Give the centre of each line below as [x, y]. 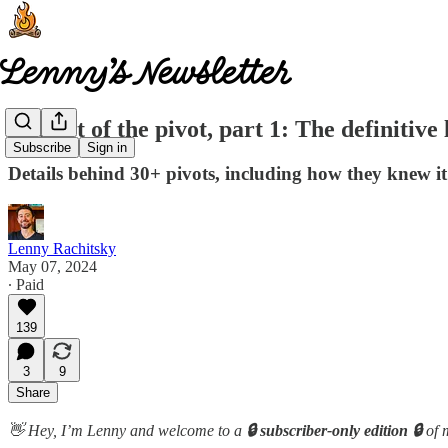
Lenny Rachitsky [62, 248]
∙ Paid [26, 284]
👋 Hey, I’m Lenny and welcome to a [125, 430]
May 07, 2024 [52, 266]
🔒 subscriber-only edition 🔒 [334, 430]
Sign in [107, 148]
